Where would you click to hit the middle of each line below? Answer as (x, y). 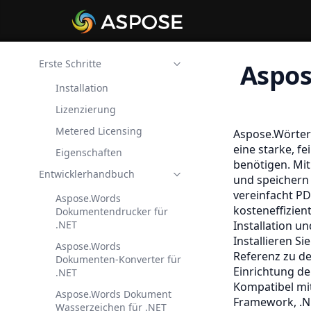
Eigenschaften (89, 152)
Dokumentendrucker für (112, 211)
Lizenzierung (86, 109)
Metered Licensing (99, 131)
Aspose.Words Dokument (114, 294)
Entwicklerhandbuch (87, 174)
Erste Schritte (70, 64)
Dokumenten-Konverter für (118, 259)
